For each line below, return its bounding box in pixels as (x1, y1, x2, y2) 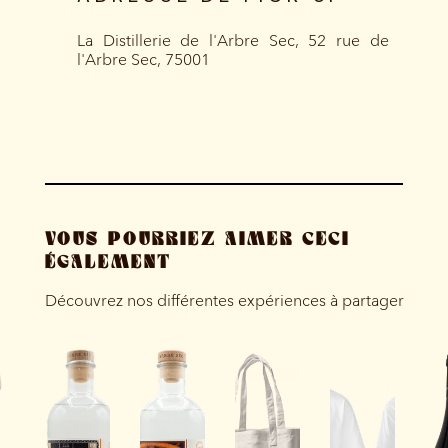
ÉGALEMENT (44, 251, 172, 273)
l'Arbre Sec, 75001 (76, 49, 210, 69)
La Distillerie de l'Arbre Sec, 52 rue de (76, 30, 389, 50)
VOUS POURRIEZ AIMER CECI (44, 228, 350, 250)
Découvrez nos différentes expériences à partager (44, 291, 404, 311)
